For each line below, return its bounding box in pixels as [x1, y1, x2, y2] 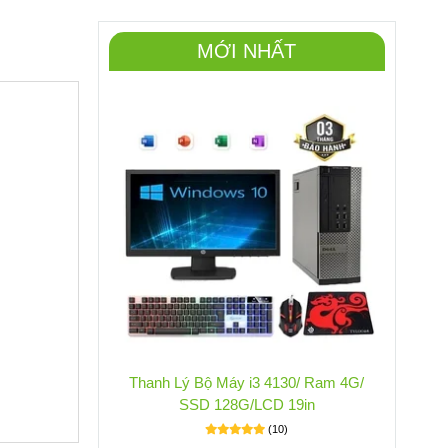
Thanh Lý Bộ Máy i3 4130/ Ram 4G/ [129, 374, 365, 392]
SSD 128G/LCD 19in [178, 396, 315, 414]
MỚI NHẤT [197, 39, 297, 62]
